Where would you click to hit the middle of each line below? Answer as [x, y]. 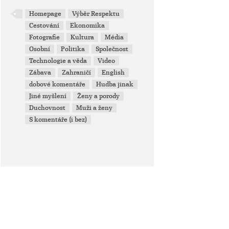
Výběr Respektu [96, 14]
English [113, 73]
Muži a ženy [95, 108]
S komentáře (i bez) [58, 120]
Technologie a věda [58, 61]
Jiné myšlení [48, 96]
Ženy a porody [99, 96]
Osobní [40, 49]
